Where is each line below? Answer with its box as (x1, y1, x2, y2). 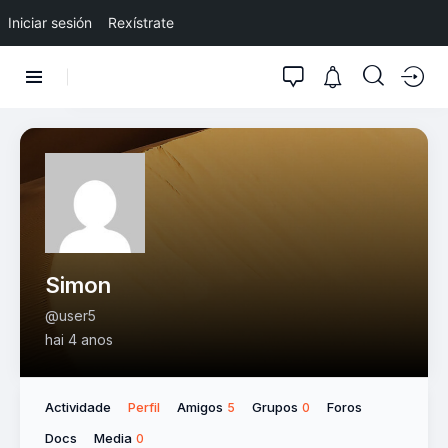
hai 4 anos (45, 330, 113, 348)
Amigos (177, 398, 226, 415)
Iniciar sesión (8, 14, 92, 31)
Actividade (45, 398, 111, 415)
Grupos (252, 398, 301, 415)
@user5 (45, 306, 96, 324)
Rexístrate (108, 14, 174, 31)
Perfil (128, 398, 160, 415)
